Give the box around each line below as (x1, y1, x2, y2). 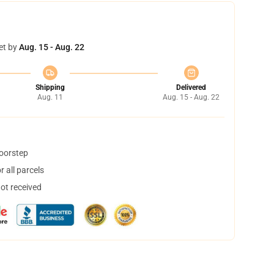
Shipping (35, 83, 65, 92)
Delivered (176, 83, 206, 92)
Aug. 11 (37, 93, 63, 102)
